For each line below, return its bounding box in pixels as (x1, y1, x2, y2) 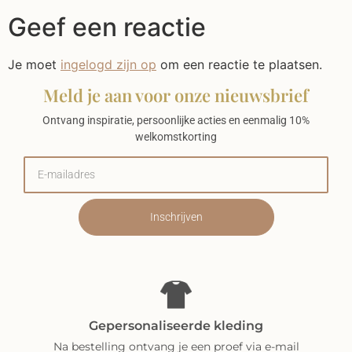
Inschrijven (149, 211, 203, 224)
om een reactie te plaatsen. (156, 57, 322, 73)
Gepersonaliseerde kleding (89, 318, 263, 334)
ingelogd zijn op (60, 57, 156, 73)
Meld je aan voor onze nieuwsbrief (43, 82, 309, 107)
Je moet (8, 57, 60, 73)
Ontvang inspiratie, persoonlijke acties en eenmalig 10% (42, 113, 310, 126)
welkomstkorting (135, 130, 217, 143)
